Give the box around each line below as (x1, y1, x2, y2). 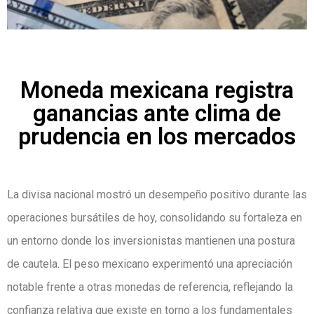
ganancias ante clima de (33, 99, 281, 127)
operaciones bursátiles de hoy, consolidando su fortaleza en (7, 210, 302, 224)
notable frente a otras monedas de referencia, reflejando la (7, 280, 293, 294)
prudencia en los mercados (18, 122, 296, 150)
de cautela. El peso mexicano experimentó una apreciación (7, 257, 292, 271)
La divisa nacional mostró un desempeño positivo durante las (7, 187, 307, 201)
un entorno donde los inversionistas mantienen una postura (7, 233, 295, 247)
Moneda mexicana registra (20, 76, 294, 104)
